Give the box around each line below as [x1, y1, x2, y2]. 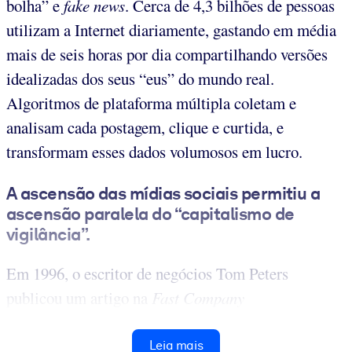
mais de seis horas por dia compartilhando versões [6, 43, 328, 66]
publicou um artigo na [6, 286, 152, 309]
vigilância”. [6, 224, 90, 245]
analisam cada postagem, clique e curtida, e [6, 116, 284, 139]
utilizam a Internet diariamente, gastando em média [6, 19, 336, 42]
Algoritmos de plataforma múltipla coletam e [6, 92, 296, 115]
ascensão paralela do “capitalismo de [6, 203, 295, 225]
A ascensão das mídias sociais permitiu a [6, 183, 321, 204]
